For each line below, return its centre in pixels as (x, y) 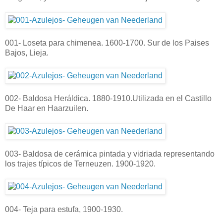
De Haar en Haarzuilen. (47, 108)
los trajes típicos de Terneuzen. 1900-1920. (80, 164)
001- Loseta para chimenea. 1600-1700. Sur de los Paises (107, 43)
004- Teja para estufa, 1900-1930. (64, 209)
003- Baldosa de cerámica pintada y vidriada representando (110, 154)
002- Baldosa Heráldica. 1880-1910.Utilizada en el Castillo (108, 98)
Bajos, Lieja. (27, 53)
